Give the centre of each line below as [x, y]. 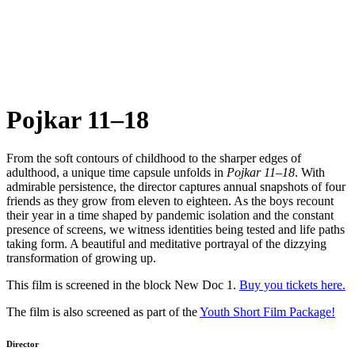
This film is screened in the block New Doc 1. [123, 285]
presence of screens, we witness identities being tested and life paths [176, 230]
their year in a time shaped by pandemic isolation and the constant [170, 216]
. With [310, 173]
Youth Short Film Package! [267, 312]
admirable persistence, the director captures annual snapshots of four [176, 187]
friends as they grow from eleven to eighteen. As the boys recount [170, 201]
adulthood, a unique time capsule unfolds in [116, 173]
